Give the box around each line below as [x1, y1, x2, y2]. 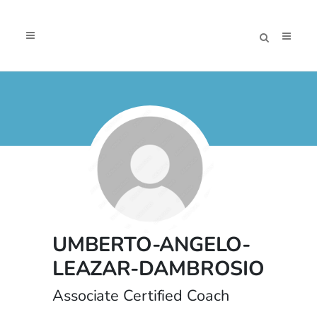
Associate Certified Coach [52, 285, 229, 306]
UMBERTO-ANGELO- [52, 231, 250, 258]
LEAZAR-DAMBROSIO [52, 255, 265, 282]
